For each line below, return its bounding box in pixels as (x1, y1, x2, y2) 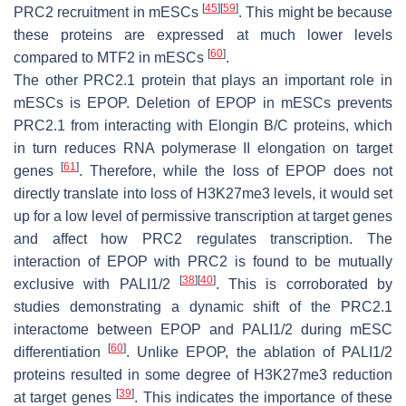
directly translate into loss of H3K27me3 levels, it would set (14, 185, 392, 201)
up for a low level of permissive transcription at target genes (14, 208, 392, 224)
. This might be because (238, 4, 392, 20)
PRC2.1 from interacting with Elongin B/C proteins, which (14, 117, 392, 133)
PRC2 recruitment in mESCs (14, 4, 202, 20)
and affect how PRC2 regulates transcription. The (14, 230, 392, 246)
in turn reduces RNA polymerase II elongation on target (14, 140, 392, 156)
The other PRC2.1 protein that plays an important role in (14, 72, 392, 88)
